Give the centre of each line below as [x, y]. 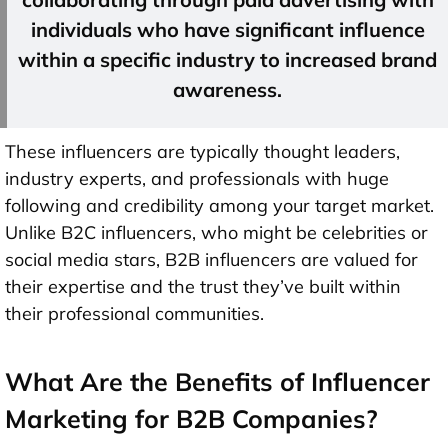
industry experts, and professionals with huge [197, 178]
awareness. [227, 90]
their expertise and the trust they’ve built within [203, 286]
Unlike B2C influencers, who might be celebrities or [216, 232]
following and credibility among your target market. [219, 205]
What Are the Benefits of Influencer [217, 381]
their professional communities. [134, 313]
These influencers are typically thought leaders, [202, 151]
